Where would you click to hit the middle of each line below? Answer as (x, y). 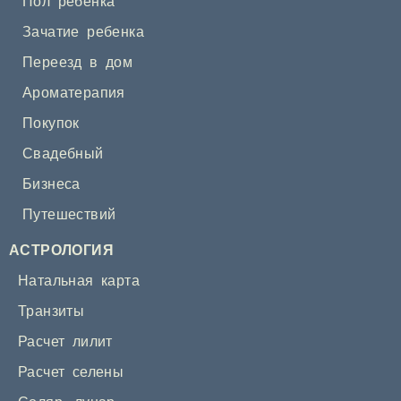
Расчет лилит (65, 342)
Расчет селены (71, 372)
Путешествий (69, 215)
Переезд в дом (78, 63)
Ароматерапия (74, 93)
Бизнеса (51, 184)
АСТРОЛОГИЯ (61, 251)
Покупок (51, 124)
